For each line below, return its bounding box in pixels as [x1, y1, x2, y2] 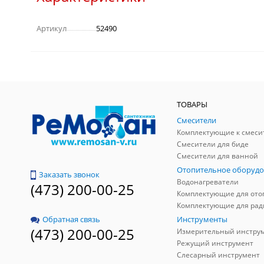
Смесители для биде [177, 139, 249, 150]
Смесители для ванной [177, 151, 258, 161]
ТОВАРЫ [177, 99, 207, 110]
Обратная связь [42, 214, 100, 225]
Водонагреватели [177, 177, 239, 187]
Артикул [37, 23, 67, 34]
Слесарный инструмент [177, 250, 260, 260]
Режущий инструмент [177, 238, 253, 249]
